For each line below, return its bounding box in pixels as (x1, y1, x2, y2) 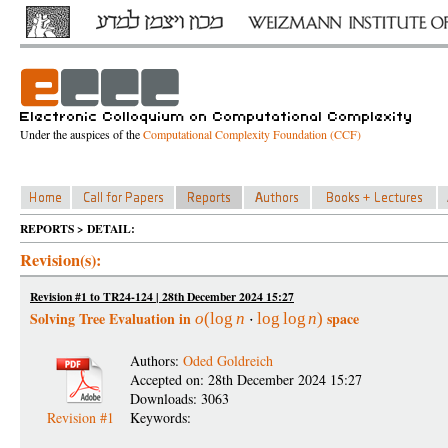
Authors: (130, 351, 183, 370)
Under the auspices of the (20, 126, 143, 142)
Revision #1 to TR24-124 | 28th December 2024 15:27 (30, 288, 294, 305)
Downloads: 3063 (130, 389, 229, 408)
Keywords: (130, 408, 196, 427)
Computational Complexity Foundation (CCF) (143, 126, 361, 142)
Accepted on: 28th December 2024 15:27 (130, 370, 362, 389)
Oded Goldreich (183, 351, 273, 370)
